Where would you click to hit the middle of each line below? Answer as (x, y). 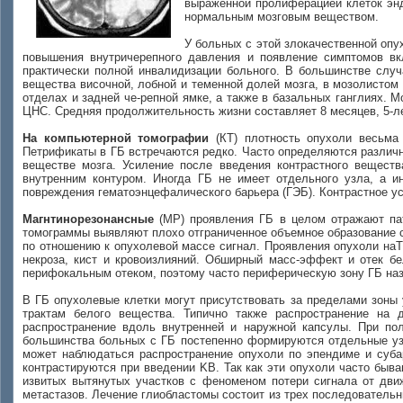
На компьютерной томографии (116, 138)
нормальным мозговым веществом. (282, 17)
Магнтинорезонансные (88, 219)
